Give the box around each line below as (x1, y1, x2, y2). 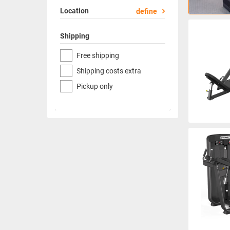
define (136, 7, 157, 15)
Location (60, 7, 89, 15)
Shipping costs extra (76, 67, 141, 75)
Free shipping (76, 51, 119, 60)
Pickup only (76, 82, 113, 90)
